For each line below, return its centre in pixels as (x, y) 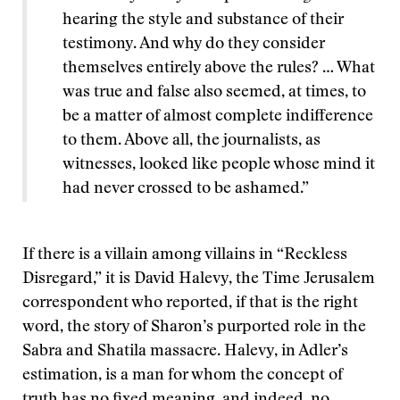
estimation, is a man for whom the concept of (183, 376)
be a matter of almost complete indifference (218, 117)
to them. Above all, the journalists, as (192, 141)
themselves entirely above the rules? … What (219, 69)
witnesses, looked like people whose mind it (219, 165)
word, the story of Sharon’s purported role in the (194, 328)
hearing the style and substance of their (203, 21)
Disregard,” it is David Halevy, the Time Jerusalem (199, 279)
